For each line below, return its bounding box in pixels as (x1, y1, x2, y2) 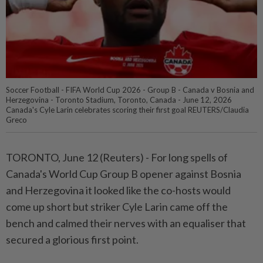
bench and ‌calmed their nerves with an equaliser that (6, 217, 246, 230)
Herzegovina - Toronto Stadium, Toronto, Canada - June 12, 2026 (6, 95, 232, 105)
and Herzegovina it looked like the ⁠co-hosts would (6, 184, 231, 197)
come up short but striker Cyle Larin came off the (6, 200, 228, 214)
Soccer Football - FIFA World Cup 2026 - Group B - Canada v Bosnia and (6, 85, 254, 95)
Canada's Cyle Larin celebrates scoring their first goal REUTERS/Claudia (6, 105, 249, 115)
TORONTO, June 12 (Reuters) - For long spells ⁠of (6, 151, 228, 164)
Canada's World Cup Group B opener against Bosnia (6, 167, 241, 181)
